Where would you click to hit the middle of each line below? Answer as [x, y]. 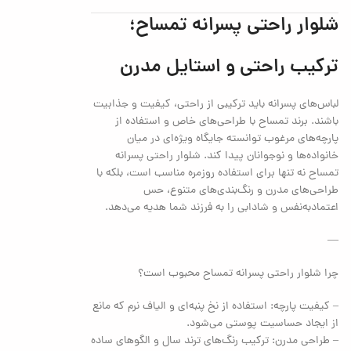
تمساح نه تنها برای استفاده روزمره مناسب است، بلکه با [218, 173]
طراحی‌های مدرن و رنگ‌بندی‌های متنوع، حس [241, 190]
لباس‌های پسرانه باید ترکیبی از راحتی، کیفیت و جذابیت [216, 104]
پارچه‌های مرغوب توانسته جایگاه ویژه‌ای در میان [233, 139]
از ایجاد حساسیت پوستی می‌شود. [263, 324]
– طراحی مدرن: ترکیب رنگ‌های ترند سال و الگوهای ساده [215, 341]
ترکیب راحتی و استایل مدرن [230, 67]
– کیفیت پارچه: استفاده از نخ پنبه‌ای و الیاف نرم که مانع [216, 306]
